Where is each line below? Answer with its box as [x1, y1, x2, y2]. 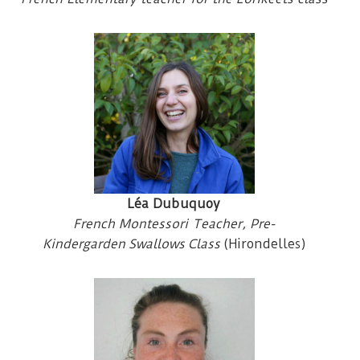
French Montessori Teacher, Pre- [73, 215, 275, 231]
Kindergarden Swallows [42, 235, 185, 252]
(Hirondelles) [223, 235, 306, 252]
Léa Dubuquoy [128, 195, 220, 211]
